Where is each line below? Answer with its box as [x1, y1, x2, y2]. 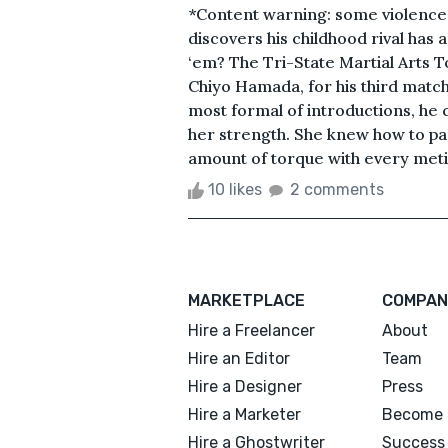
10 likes [204, 179, 266, 199]
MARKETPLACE [188, 290, 305, 310]
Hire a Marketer [188, 404, 301, 424]
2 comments [290, 179, 384, 199]
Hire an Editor [188, 348, 290, 368]
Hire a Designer [188, 376, 302, 396]
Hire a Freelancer [188, 320, 315, 340]
